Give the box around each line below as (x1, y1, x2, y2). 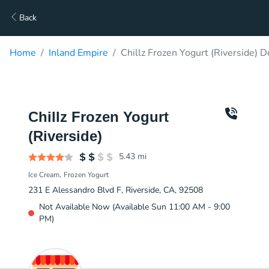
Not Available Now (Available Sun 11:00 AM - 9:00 (39, 201, 230, 213)
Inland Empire (49, 46, 108, 59)
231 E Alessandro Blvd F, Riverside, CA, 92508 (28, 184, 203, 196)
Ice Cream (28, 170, 59, 180)
